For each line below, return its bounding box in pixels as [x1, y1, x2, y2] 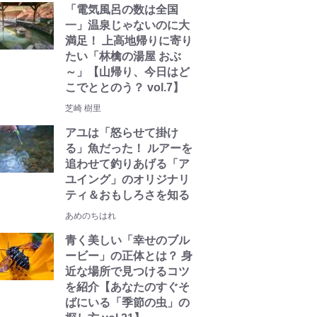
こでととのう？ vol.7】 [65, 81, 184, 93]
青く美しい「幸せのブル [65, 234, 190, 246]
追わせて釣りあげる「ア [65, 158, 190, 170]
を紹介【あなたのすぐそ [65, 281, 190, 293]
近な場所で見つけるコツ [65, 265, 190, 277]
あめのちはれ [65, 211, 116, 221]
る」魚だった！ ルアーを [65, 142, 192, 154]
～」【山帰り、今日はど [65, 66, 190, 78]
